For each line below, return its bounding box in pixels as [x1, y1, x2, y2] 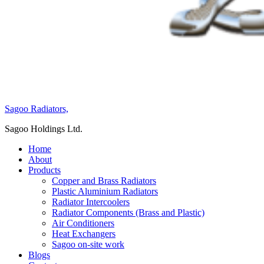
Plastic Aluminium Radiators [52, 186, 158, 197]
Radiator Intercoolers [52, 197, 130, 207]
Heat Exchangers [52, 229, 115, 239]
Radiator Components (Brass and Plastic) [52, 207, 204, 218]
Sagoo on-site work [52, 239, 124, 250]
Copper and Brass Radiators [52, 176, 156, 186]
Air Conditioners [52, 218, 114, 229]
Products [28, 165, 61, 176]
